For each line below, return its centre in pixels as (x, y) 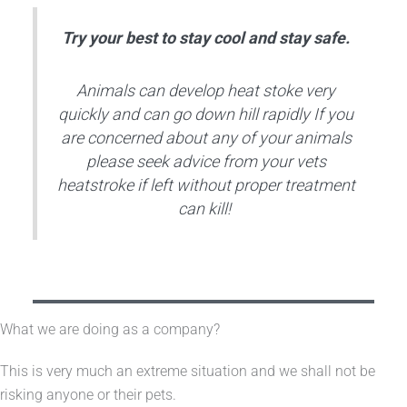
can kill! (206, 208)
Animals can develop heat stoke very (206, 90)
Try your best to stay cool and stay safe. (206, 38)
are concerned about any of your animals (206, 137)
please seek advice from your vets (206, 161)
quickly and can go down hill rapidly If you (206, 114)
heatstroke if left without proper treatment (206, 184)
